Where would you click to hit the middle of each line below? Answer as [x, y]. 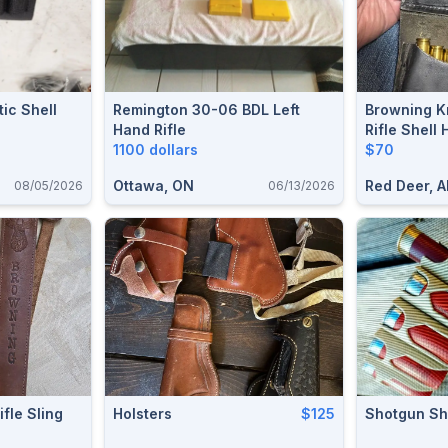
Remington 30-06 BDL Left [206, 109]
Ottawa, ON [153, 185]
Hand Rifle [149, 129]
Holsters [142, 413]
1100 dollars [155, 149]
